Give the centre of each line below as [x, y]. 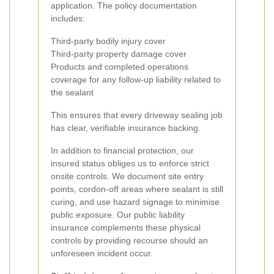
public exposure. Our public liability [118, 215]
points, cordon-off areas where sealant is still [137, 189]
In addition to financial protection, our [122, 150]
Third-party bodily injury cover [108, 41]
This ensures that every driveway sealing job [137, 115]
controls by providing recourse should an [129, 240]
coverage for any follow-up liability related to [136, 80]
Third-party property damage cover [119, 54]
